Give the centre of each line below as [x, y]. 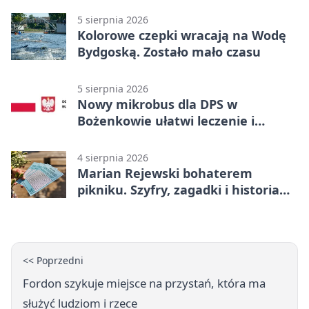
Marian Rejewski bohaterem [165, 173]
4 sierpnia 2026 [113, 158]
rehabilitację [116, 138]
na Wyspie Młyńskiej [140, 207]
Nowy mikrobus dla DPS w [157, 104]
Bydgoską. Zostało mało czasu [169, 52]
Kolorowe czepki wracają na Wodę [182, 36]
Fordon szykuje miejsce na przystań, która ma [144, 283]
